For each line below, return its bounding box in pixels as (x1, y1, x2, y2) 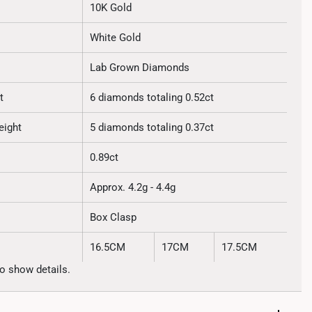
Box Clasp (90, 211, 137, 224)
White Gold (90, 31, 141, 44)
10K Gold (90, 1, 132, 14)
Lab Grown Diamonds (90, 61, 190, 74)
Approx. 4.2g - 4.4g (90, 181, 176, 194)
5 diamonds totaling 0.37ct (90, 121, 214, 134)
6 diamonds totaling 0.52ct (90, 91, 214, 104)
